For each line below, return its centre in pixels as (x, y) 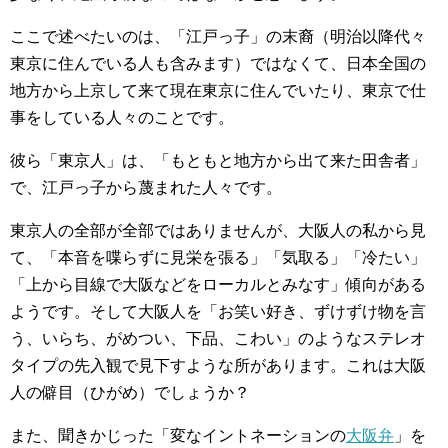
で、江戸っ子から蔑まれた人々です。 (146, 187)
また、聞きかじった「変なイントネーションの (178, 435)
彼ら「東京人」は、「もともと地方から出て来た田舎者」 (218, 160)
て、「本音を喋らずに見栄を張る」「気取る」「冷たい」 (218, 257)
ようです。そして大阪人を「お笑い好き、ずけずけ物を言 (218, 311)
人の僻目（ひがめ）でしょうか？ (130, 392)
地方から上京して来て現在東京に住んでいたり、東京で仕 (218, 90)
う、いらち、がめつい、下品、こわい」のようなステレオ (218, 338)
